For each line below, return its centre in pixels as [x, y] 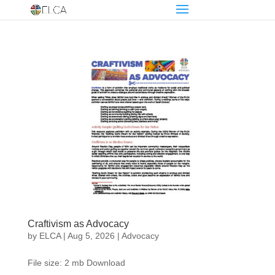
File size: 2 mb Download [76, 262]
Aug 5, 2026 [91, 235]
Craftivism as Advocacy [78, 223]
